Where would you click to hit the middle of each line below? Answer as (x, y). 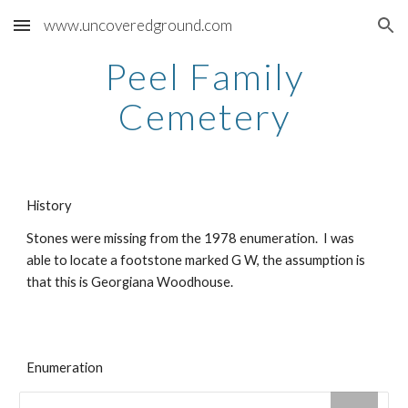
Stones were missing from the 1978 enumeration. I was (191, 238)
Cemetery (204, 117)
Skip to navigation (337, 34)
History (50, 205)
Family (242, 76)
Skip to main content (79, 34)
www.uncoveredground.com (138, 25)
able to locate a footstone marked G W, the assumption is (196, 260)
